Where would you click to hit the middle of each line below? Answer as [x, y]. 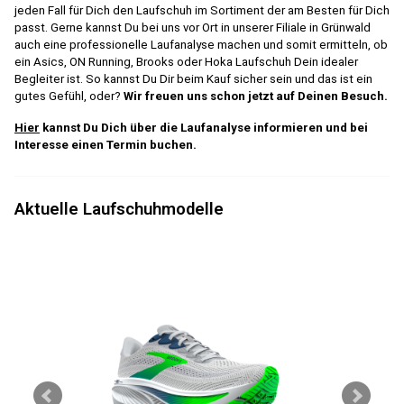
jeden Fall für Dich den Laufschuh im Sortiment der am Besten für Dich [202, 10]
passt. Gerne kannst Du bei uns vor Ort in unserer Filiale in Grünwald [193, 27]
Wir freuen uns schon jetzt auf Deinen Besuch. [256, 96]
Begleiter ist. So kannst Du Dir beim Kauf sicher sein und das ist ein [193, 78]
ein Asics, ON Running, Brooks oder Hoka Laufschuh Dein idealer [186, 61]
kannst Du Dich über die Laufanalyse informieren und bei [204, 127]
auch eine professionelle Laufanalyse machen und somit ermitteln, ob [201, 44]
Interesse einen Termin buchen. [106, 144]
